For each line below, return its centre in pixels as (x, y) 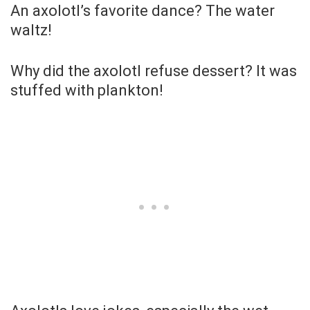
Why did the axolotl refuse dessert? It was (154, 71)
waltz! (31, 30)
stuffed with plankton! (87, 90)
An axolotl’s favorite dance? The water (143, 10)
